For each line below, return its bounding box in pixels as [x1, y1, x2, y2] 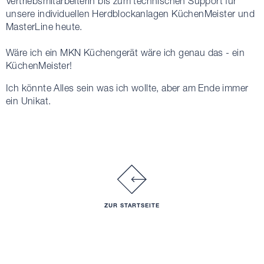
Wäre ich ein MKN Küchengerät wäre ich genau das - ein [6, 47, 245, 58]
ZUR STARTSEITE [104, 202, 160, 209]
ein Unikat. [6, 95, 51, 107]
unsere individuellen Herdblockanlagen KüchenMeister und [6, 8, 255, 19]
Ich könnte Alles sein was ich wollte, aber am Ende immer [6, 82, 249, 94]
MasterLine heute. [6, 21, 82, 32]
